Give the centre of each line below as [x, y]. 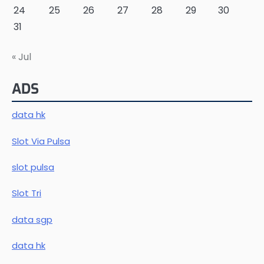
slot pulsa [33, 167]
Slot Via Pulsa [41, 141]
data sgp [32, 219]
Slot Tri [27, 193]
